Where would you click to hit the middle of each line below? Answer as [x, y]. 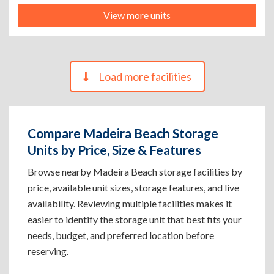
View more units [137, 15]
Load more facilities [145, 76]
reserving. [48, 251]
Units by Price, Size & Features [114, 150]
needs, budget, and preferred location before [121, 235]
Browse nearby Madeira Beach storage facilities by [135, 172]
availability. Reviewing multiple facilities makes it [130, 203]
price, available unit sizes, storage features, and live [133, 187]
